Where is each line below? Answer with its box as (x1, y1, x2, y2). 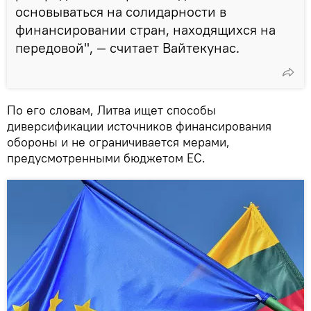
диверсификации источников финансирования (7, 117, 271, 134)
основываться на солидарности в (15, 2, 226, 20)
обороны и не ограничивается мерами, (7, 133, 230, 150)
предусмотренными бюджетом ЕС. (7, 149, 205, 166)
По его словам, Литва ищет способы (7, 101, 216, 118)
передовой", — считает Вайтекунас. (15, 38, 239, 56)
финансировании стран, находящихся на (15, 20, 276, 38)
